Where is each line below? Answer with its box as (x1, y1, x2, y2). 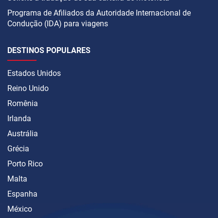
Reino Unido (7, 84, 49, 93)
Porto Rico (7, 159, 43, 169)
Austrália (7, 129, 38, 139)
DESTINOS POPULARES (7, 46, 91, 55)
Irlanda (7, 114, 31, 124)
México (7, 204, 32, 214)
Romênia (7, 99, 38, 109)
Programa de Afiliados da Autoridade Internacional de (7, 8, 191, 18)
